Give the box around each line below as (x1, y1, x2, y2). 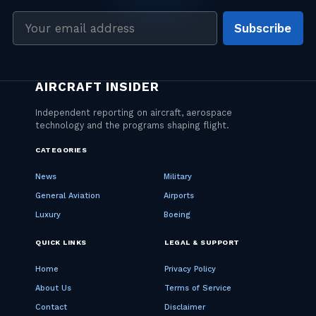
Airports (164, 191, 194, 201)
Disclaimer (164, 303, 205, 312)
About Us (35, 284, 71, 293)
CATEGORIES (35, 146, 87, 154)
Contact (35, 303, 67, 312)
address (12, 33, 56, 47)
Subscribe (234, 21, 292, 35)
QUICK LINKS (35, 238, 87, 247)
